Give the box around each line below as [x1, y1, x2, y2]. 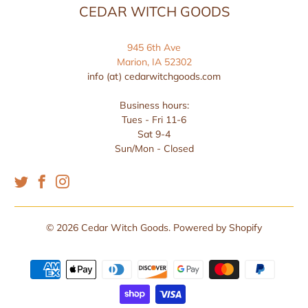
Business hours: [119, 99, 189, 112]
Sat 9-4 [137, 128, 170, 141]
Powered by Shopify [173, 221, 262, 234]
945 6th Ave [127, 41, 181, 54]
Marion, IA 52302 [116, 56, 192, 69]
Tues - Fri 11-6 [122, 113, 186, 126]
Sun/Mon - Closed [114, 142, 194, 155]
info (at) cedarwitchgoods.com [87, 70, 221, 83]
